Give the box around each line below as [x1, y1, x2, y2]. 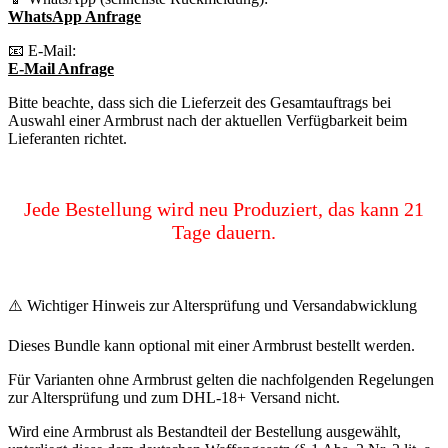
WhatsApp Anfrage [8, 8, 141, 26]
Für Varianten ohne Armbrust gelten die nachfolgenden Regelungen [8, 371, 434, 389]
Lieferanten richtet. [8, 130, 127, 148]
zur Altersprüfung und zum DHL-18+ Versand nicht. [8, 389, 340, 407]
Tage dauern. [172, 221, 276, 244]
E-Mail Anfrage [8, 60, 114, 78]
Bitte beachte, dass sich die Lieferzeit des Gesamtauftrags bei [8, 94, 391, 112]
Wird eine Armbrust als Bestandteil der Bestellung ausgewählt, [8, 423, 401, 441]
